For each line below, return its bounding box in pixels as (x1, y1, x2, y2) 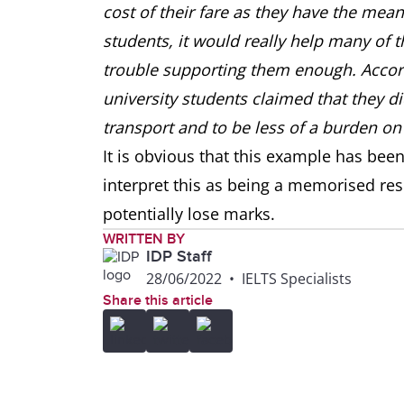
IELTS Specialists (242, 269, 352, 289)
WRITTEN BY (103, 230, 185, 248)
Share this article (103, 291, 213, 309)
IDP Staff (146, 247, 212, 266)
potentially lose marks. (103, 203, 275, 225)
